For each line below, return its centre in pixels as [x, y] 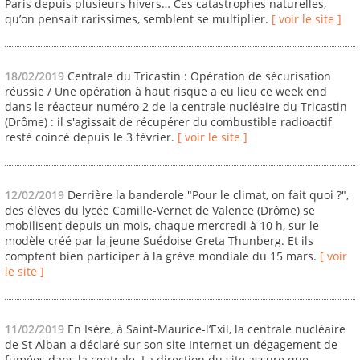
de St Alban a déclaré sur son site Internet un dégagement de [171, 344]
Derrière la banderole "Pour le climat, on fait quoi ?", [208, 195]
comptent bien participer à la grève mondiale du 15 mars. [162, 256]
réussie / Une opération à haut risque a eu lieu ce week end [166, 92]
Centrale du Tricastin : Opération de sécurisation [199, 76]
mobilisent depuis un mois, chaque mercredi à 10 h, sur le [162, 226]
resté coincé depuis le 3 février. [91, 137]
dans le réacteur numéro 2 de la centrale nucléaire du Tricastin [176, 107]
